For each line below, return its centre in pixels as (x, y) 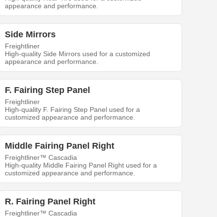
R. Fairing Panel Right (50, 202)
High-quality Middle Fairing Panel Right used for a (81, 165)
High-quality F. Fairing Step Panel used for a (73, 110)
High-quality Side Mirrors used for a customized (78, 54)
